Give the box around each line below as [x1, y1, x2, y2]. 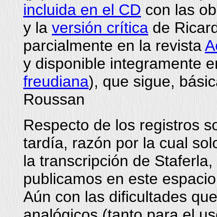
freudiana [23, 73, 89, 90]
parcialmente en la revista [23, 37, 205, 54]
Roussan [23, 91, 85, 108]
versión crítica [52, 19, 148, 36]
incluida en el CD [23, 1, 141, 18]
